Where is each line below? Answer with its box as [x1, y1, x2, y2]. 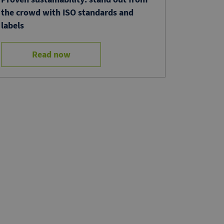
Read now [31, 48, 70, 60]
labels [1, 19, 24, 31]
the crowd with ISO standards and [1, 6, 133, 18]
